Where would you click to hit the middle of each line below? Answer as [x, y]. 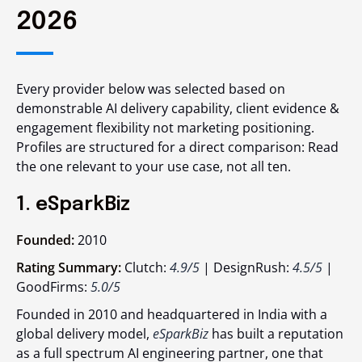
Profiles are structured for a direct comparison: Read [177, 147]
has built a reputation [276, 333]
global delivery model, [84, 333]
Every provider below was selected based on [151, 88]
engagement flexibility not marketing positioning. [165, 127]
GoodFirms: [53, 286]
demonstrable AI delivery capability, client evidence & [178, 108]
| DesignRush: [246, 267]
